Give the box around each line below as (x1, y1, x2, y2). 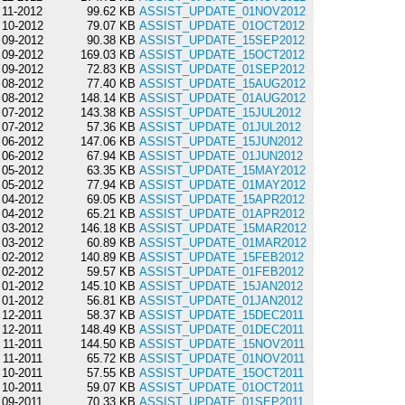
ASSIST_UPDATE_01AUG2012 (138, 91, 306, 106)
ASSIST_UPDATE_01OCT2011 (138, 381, 304, 395)
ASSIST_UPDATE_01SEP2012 (138, 62, 305, 77)
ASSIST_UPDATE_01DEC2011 (138, 323, 304, 337)
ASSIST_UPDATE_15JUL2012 (138, 106, 301, 120)
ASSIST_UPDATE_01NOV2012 (138, 5, 306, 19)
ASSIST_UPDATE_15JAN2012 (138, 279, 303, 294)
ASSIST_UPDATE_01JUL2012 (138, 120, 301, 135)
